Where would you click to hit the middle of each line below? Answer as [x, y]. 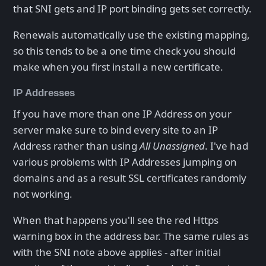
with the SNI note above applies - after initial [117, 252]
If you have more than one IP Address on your [122, 114]
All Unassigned [172, 146]
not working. [43, 194]
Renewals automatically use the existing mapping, [132, 34]
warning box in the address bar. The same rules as [131, 236]
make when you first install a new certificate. [118, 66]
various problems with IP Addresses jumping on [125, 162]
